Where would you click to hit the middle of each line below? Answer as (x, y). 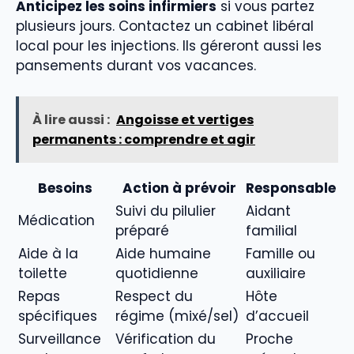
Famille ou (281, 253)
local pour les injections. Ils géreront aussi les (169, 46)
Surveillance (60, 339)
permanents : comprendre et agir (144, 139)
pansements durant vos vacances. (136, 66)
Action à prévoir (179, 188)
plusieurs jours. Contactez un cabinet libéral (165, 26)
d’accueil (277, 316)
